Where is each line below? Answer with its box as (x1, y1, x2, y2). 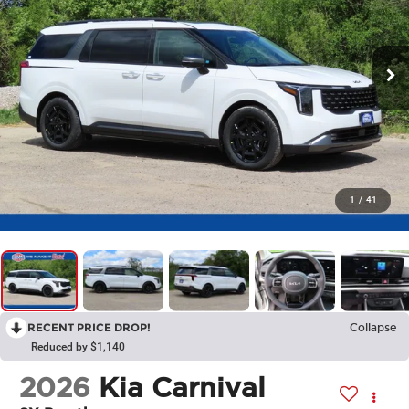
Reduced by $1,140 (31, 341, 125, 354)
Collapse (350, 321, 396, 335)
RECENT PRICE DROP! (27, 320, 151, 335)
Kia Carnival (99, 372, 267, 403)
